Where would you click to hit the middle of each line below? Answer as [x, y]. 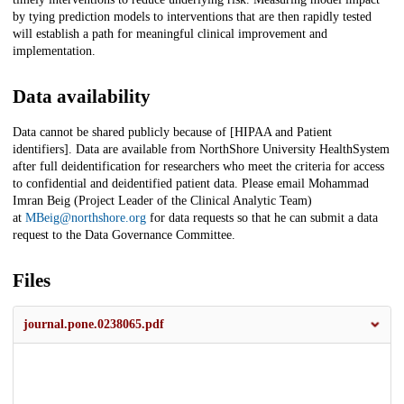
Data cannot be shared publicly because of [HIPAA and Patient [172, 133]
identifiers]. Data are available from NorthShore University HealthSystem [201, 150]
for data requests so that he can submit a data [262, 218]
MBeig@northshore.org [86, 218]
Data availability [82, 97]
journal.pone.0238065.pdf [94, 325]
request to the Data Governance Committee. [124, 235]
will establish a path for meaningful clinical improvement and [170, 34]
